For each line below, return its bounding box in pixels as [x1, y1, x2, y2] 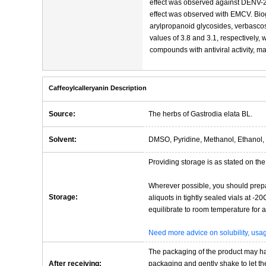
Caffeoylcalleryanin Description [49, 84, 147, 91]
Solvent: [49, 135, 77, 144]
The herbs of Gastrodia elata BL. [148, 110, 252, 118]
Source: [49, 110, 75, 118]
